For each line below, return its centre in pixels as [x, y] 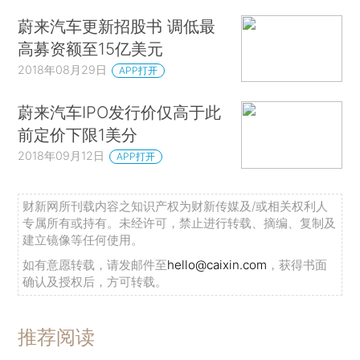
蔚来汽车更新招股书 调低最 [117, 26]
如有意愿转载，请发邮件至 [95, 265]
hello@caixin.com [217, 265]
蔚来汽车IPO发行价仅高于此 [120, 112]
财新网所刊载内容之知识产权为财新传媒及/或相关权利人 [176, 207]
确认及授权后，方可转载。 [95, 282]
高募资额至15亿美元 [91, 48]
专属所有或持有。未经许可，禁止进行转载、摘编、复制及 [180, 223]
